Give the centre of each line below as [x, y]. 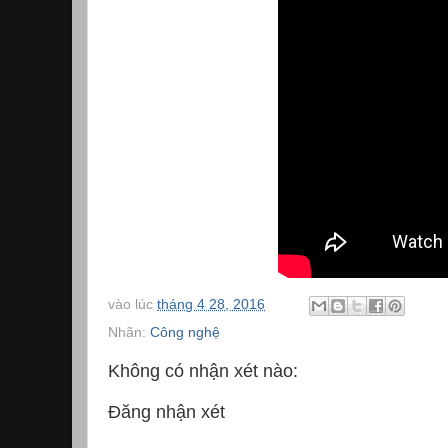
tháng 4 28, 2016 [211, 305]
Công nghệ [185, 332]
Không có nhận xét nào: [203, 371]
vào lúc [132, 305]
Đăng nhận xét [166, 412]
